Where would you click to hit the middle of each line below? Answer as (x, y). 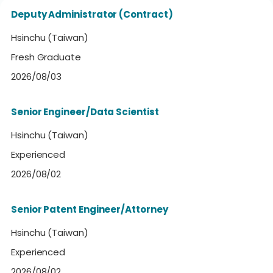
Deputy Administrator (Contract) (92, 14)
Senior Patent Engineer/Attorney (90, 209)
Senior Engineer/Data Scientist (85, 112)
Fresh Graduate (46, 57)
